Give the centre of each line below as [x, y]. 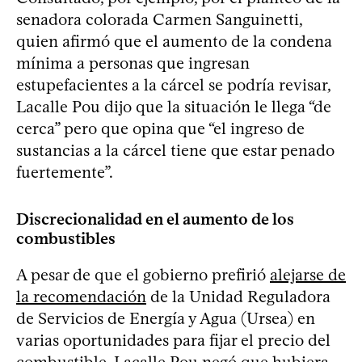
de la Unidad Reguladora [238, 296]
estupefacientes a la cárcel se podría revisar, [173, 84]
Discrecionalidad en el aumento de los [155, 219]
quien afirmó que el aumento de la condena [174, 41]
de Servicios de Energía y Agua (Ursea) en [166, 318]
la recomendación [81, 296]
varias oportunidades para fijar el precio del [173, 340]
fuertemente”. [65, 172]
